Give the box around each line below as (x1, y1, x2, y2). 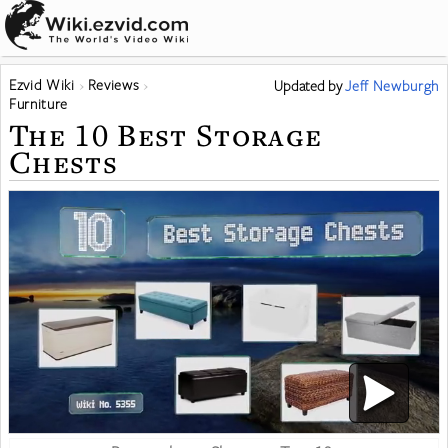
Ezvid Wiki (9, 75, 75, 94)
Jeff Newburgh (345, 76, 439, 95)
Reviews (87, 75, 140, 94)
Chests (9, 141, 119, 182)
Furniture (9, 94, 68, 113)
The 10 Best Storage (9, 114, 323, 155)
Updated (274, 76, 329, 95)
